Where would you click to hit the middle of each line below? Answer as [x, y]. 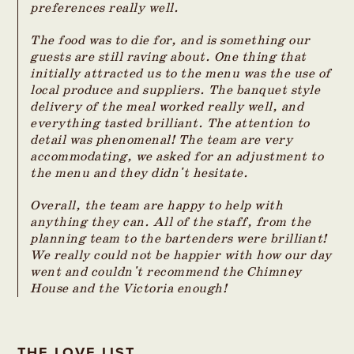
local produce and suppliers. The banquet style [175, 90]
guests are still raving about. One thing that [168, 57]
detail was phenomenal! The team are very [162, 140]
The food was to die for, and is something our [170, 40]
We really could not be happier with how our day [181, 255]
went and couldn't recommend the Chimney [166, 272]
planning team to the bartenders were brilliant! [179, 239]
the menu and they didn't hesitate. [139, 173]
